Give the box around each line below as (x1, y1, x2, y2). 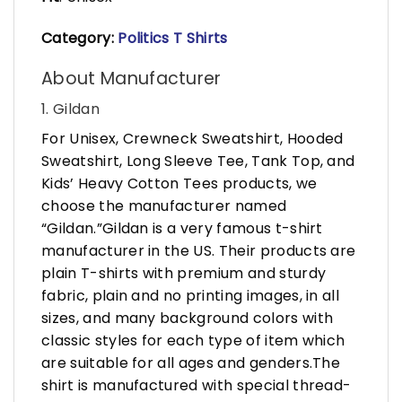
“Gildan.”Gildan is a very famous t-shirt (41, 218, 323, 240)
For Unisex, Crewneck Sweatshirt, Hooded (41, 128, 344, 150)
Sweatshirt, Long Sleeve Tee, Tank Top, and (41, 151, 355, 172)
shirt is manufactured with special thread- (41, 375, 352, 397)
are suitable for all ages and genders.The (41, 353, 341, 374)
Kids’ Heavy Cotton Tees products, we (41, 173, 318, 195)
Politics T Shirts (118, 27, 228, 48)
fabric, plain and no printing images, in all (41, 285, 340, 307)
